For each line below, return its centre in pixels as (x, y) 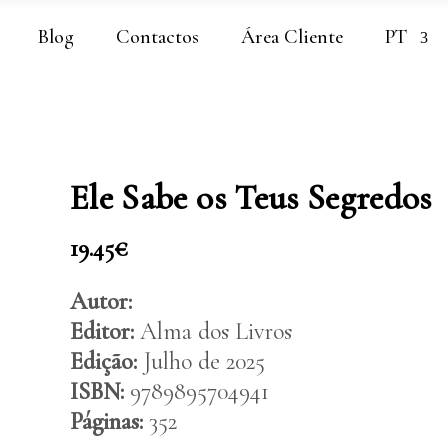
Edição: (103, 361)
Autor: (101, 301)
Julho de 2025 (201, 361)
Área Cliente (292, 37)
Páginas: (106, 421)
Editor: (102, 331)
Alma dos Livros (213, 331)
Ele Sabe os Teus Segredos (251, 198)
